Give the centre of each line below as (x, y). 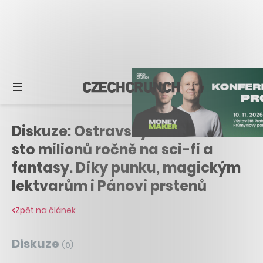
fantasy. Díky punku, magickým (126, 167)
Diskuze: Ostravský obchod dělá (127, 131)
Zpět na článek (45, 210)
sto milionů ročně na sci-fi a (112, 149)
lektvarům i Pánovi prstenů (109, 186)
